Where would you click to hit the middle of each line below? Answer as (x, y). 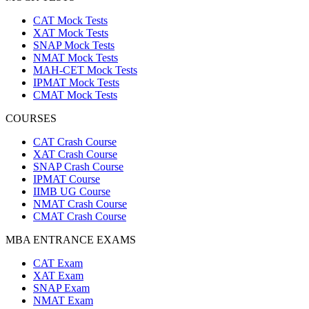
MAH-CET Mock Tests (85, 70)
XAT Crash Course (75, 154)
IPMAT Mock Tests (76, 83)
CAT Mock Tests (70, 21)
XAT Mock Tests (71, 33)
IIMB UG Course (72, 192)
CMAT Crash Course (80, 217)
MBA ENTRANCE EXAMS (71, 240)
